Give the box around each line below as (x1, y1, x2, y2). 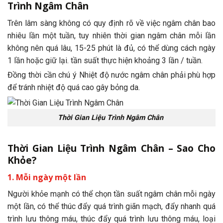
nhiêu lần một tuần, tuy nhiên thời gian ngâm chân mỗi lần (7, 30, 216, 40)
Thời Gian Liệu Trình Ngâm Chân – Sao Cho (7, 141, 216, 155)
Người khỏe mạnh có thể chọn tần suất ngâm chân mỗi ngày (7, 189, 216, 199)
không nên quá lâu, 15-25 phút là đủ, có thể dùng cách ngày (7, 43, 216, 53)
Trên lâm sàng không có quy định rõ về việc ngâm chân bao (7, 18, 216, 28)
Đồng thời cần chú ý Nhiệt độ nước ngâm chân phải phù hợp (7, 70, 216, 80)
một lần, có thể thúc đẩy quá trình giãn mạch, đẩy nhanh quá (7, 201, 216, 211)
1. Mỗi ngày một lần (7, 171, 86, 183)
